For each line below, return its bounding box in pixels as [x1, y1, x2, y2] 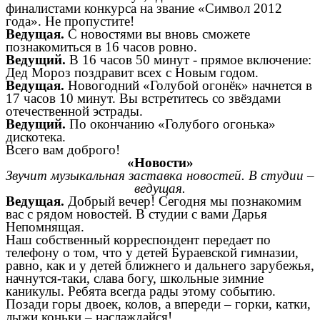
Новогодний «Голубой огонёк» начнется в [68, 78, 312, 94]
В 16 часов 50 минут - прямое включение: [66, 52, 311, 68]
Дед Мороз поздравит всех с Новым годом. [6, 65, 259, 81]
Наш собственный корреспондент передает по [6, 232, 271, 248]
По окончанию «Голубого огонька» [66, 116, 276, 132]
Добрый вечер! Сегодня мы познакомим [64, 194, 301, 209]
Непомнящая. [6, 219, 84, 235]
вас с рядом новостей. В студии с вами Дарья [6, 206, 267, 222]
